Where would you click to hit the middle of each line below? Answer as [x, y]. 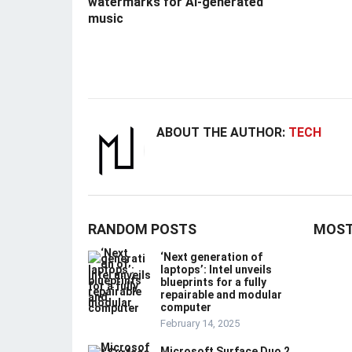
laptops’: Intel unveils [216, 270]
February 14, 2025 [200, 324]
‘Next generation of [211, 257]
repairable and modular [221, 295]
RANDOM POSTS [142, 229]
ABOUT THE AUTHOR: [222, 133]
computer [186, 308]
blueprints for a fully [213, 282]
